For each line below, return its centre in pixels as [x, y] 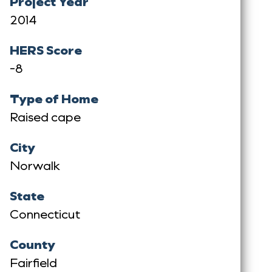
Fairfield [33, 262]
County [32, 244]
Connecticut [45, 213]
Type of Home [54, 98]
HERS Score [46, 49]
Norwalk [35, 165]
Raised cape [45, 116]
